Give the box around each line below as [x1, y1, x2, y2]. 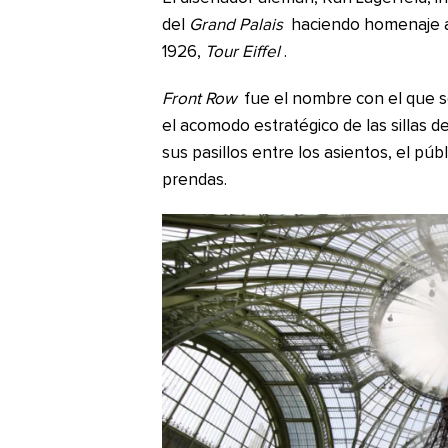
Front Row [162, 91, 236, 109]
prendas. [162, 172, 227, 190]
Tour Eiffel [205, 44, 280, 62]
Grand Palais [189, 17, 283, 35]
